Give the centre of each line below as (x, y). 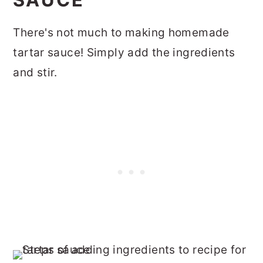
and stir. (35, 72)
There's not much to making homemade (121, 32)
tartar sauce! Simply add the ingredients (124, 52)
